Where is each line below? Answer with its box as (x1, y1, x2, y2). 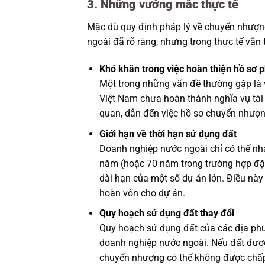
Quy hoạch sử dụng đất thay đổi (99, 208, 234, 219)
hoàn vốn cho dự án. (99, 187, 185, 199)
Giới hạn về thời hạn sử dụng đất (99, 128, 237, 140)
